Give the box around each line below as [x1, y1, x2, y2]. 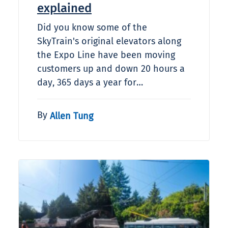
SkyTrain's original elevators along [37, 36, 181, 47]
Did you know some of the [37, 22, 147, 34]
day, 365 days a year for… [37, 77, 143, 89]
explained [37, 1, 92, 16]
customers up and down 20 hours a [37, 63, 185, 75]
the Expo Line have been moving [37, 49, 175, 61]
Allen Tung [50, 110, 93, 122]
